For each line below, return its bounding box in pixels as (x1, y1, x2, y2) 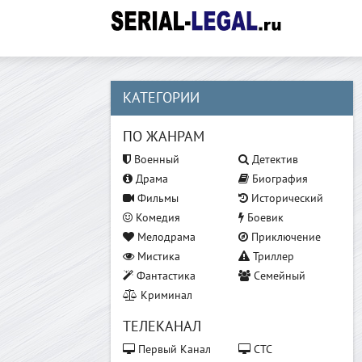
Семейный (250, 269, 306, 283)
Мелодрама (134, 230, 196, 244)
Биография (249, 172, 309, 186)
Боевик (244, 211, 284, 225)
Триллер (250, 250, 295, 263)
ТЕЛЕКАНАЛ (123, 318, 201, 335)
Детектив (249, 153, 299, 166)
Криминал (137, 288, 192, 302)
